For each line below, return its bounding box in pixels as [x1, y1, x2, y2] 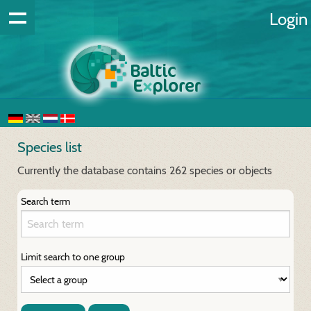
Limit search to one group [21, 251, 125, 263]
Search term [21, 195, 70, 208]
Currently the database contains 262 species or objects [17, 164, 272, 177]
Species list [17, 139, 82, 155]
